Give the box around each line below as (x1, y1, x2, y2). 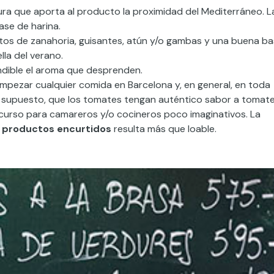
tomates (81, 93, 124, 106)
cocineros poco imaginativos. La (114, 108, 261, 120)
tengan (124, 93, 156, 106)
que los (48, 93, 81, 106)
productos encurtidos (2, 122, 111, 135)
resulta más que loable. (111, 122, 217, 135)
